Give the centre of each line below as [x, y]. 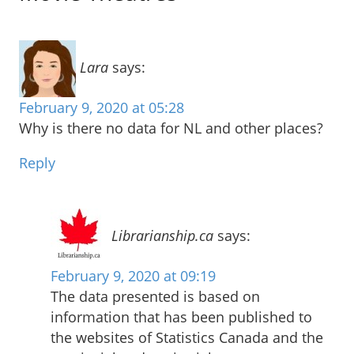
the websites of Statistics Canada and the [187, 337]
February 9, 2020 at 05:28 [102, 107]
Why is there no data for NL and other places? [171, 128]
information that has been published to [181, 316]
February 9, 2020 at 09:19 [133, 275]
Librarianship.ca [162, 235]
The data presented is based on [155, 296]
